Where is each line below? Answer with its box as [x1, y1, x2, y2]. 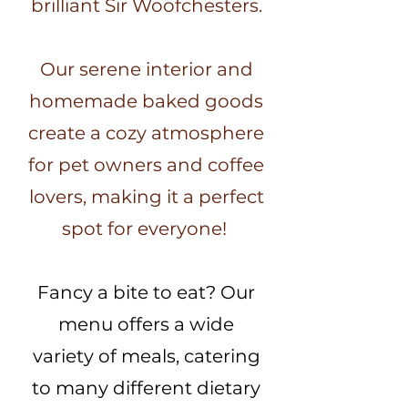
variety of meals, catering [32, 344, 260, 367]
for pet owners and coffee [28, 153, 264, 176]
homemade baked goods [29, 89, 263, 112]
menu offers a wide [58, 312, 234, 335]
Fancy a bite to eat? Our [37, 280, 255, 303]
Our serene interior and [39, 57, 253, 80]
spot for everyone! [61, 217, 231, 240]
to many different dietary [32, 376, 260, 399]
